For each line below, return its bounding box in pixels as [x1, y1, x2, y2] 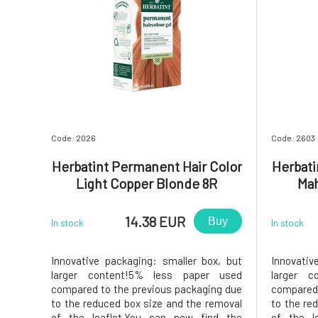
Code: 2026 [51, 133, 96, 143]
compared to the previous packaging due [51, 283, 242, 296]
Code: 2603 [271, 133, 315, 143]
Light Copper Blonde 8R [76, 175, 217, 192]
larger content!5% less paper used [51, 268, 242, 282]
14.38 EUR [125, 212, 185, 230]
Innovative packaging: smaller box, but [51, 254, 242, 268]
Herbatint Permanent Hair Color [51, 158, 242, 175]
